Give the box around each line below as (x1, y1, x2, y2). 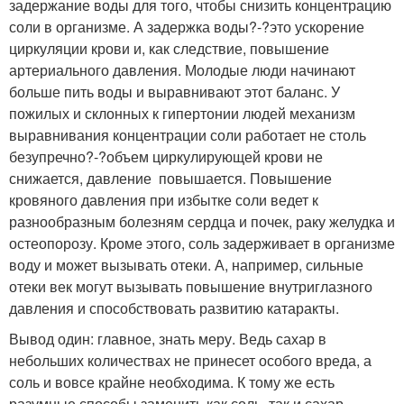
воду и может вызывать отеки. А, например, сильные (9, 253, 363, 275)
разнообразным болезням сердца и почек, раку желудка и (9, 210, 395, 232)
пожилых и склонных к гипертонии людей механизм (9, 102, 355, 124)
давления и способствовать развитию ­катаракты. (9, 297, 339, 318)
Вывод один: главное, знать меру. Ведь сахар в (9, 327, 326, 349)
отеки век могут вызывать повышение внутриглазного (9, 275, 372, 297)
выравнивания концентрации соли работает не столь (9, 124, 366, 145)
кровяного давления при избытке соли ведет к (9, 188, 318, 210)
